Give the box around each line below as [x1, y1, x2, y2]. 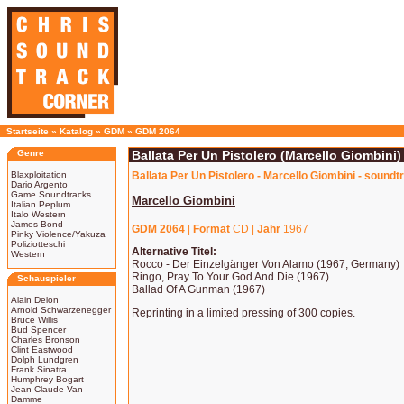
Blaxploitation [11, 170, 67, 179]
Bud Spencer [11, 325, 66, 335]
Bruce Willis [11, 315, 58, 325]
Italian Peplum [11, 199, 70, 209]
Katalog [60, 126, 93, 136]
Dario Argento [11, 179, 68, 189]
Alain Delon [11, 295, 59, 305]
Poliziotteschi [11, 239, 65, 249]
